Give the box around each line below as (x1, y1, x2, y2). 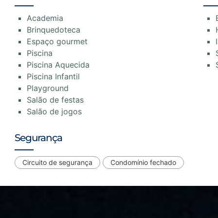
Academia (27, 13, 63, 23)
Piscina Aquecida (27, 60, 90, 70)
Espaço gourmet (27, 36, 88, 47)
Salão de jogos (27, 107, 82, 117)
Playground (27, 83, 69, 93)
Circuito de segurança (22, 158, 92, 167)
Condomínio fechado (110, 158, 176, 167)
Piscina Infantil (27, 72, 80, 82)
